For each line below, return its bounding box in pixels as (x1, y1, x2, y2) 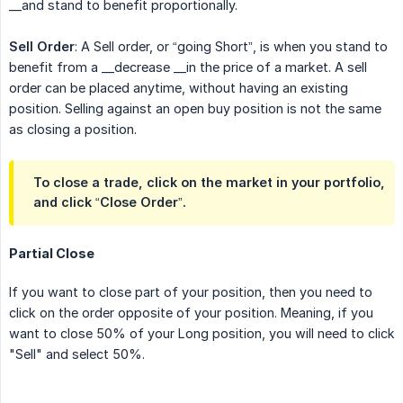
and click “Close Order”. (33, 194, 186, 210)
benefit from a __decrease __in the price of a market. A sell (9, 59, 367, 76)
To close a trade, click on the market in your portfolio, (33, 175, 385, 191)
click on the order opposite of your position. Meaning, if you (9, 305, 373, 321)
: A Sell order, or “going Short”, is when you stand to (75, 39, 388, 55)
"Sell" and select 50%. (9, 346, 145, 363)
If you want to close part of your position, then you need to (9, 284, 372, 300)
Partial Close (9, 246, 94, 262)
